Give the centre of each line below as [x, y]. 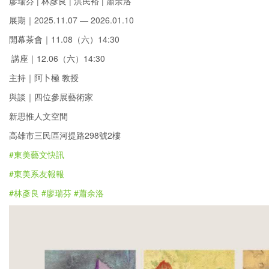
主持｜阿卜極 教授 [44, 77]
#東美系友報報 [37, 174]
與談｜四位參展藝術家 [51, 97]
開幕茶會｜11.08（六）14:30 [64, 39]
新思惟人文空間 [38, 116]
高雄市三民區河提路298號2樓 [65, 135]
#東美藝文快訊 [37, 154]
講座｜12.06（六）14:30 [57, 58]
